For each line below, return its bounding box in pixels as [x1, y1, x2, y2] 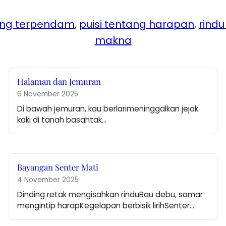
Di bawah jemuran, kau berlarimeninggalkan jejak [17, 103, 199, 115]
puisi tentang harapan [79, 17, 194, 32]
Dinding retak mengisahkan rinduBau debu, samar [17, 189, 203, 200]
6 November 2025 [17, 89, 79, 99]
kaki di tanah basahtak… [17, 115, 107, 126]
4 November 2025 [17, 175, 79, 185]
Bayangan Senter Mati [17, 161, 99, 173]
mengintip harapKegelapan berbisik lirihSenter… [17, 200, 195, 211]
